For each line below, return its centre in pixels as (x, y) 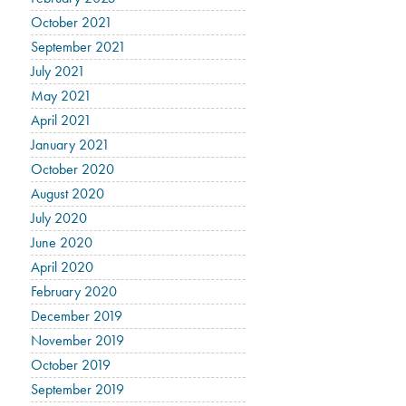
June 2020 (62, 242)
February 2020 (74, 291)
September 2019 (78, 389)
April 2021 (62, 120)
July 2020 (59, 218)
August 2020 (68, 193)
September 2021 (79, 47)
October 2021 (72, 22)
